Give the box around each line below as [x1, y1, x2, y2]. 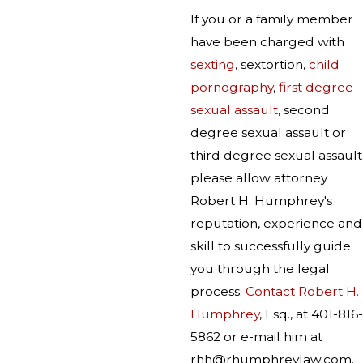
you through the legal [190, 261, 330, 277]
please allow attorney [190, 170, 327, 186]
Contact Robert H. [246, 284, 359, 300]
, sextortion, [235, 57, 309, 73]
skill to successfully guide [190, 238, 351, 254]
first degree [279, 79, 353, 96]
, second [278, 102, 330, 118]
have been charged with [190, 34, 344, 50]
